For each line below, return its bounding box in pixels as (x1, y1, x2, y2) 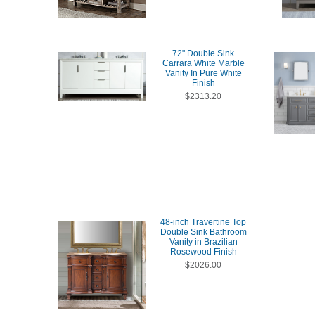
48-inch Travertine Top (160, 217, 246, 227)
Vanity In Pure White (165, 68, 242, 78)
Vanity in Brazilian (169, 237, 238, 247)
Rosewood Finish (169, 247, 237, 257)
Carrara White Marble (162, 58, 245, 68)
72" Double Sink (172, 49, 234, 58)
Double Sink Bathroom (160, 227, 247, 237)
